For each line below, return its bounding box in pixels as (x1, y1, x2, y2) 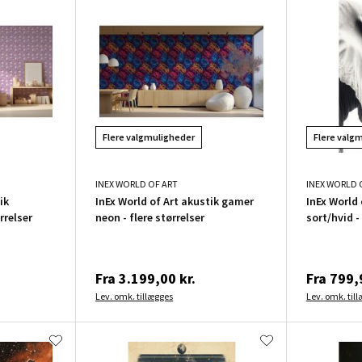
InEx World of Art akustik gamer (95, 194, 255, 209)
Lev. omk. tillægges (95, 290, 174, 303)
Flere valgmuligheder (103, 131, 196, 144)
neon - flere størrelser (95, 210, 205, 225)
